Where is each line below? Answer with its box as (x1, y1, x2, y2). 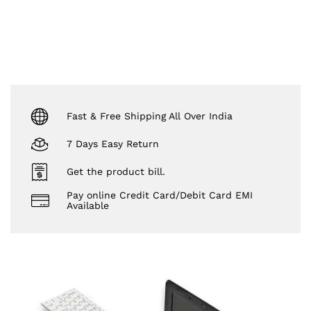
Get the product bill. (67, 165, 165, 177)
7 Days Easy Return (67, 137, 159, 149)
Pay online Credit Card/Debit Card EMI (67, 190, 253, 201)
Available (67, 200, 109, 212)
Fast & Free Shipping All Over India (67, 110, 233, 121)
